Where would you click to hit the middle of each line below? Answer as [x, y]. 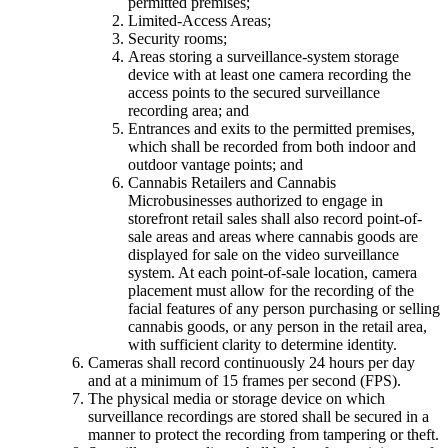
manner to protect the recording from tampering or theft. [263, 435]
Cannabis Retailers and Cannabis [232, 183]
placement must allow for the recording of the [271, 291]
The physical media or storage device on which [236, 399]
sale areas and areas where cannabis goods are [273, 237]
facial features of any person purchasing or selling [284, 309]
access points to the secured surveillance [254, 93]
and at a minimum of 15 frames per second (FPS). [244, 381]
